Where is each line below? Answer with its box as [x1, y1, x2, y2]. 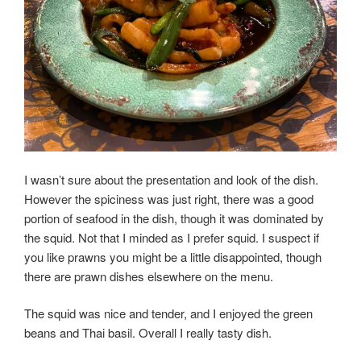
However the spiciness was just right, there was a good [24, 189, 313, 207]
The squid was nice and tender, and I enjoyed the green [24, 305, 313, 322]
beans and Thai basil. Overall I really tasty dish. [24, 324, 272, 342]
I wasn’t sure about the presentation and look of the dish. [24, 170, 318, 188]
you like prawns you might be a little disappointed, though [24, 247, 322, 265]
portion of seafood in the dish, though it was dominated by [24, 209, 324, 226]
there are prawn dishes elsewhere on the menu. [24, 267, 273, 284]
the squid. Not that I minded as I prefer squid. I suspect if [24, 228, 319, 246]
